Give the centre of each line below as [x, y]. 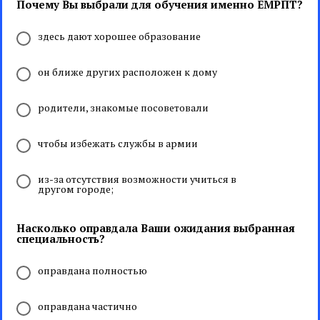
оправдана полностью [92, 270]
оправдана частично [87, 306]
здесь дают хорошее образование [119, 36]
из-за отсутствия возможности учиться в [137, 179]
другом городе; [76, 189]
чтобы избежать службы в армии [118, 143]
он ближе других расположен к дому [127, 72]
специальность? [61, 239]
